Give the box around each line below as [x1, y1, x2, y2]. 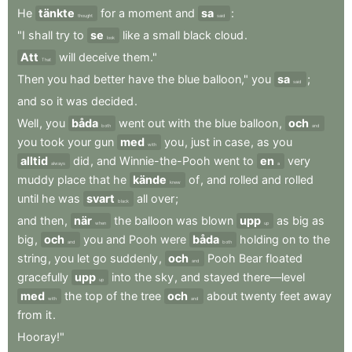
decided [91, 94, 134, 108]
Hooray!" [17, 330, 64, 343]
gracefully [17, 270, 68, 284]
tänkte [38, 6, 75, 20]
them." [123, 50, 157, 64]
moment [128, 6, 172, 20]
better [93, 72, 125, 86]
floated [266, 251, 302, 265]
